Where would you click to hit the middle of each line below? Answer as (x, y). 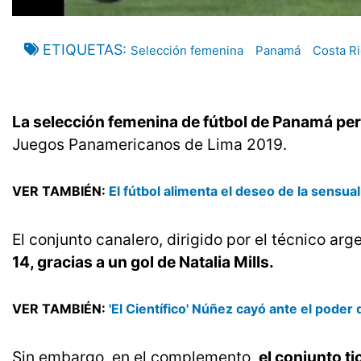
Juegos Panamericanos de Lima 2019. (149, 145)
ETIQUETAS (83, 50)
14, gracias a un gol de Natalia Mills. (143, 262)
